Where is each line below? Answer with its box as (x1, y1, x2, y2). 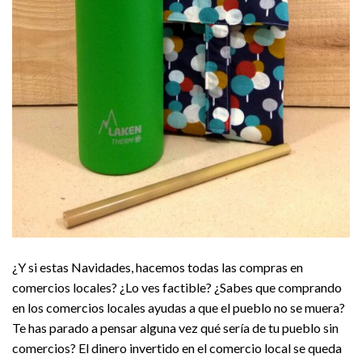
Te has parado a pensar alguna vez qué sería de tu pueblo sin (12, 320, 339, 336)
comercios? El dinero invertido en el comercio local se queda (12, 340, 342, 356)
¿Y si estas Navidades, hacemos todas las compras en (12, 259, 303, 276)
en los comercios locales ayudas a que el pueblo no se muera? (12, 300, 345, 316)
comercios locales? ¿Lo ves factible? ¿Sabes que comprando (12, 280, 342, 296)
